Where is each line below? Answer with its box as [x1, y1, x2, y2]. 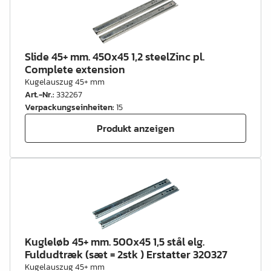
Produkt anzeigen [97, 120, 174, 135]
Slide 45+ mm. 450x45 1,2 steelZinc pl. [25, 48, 204, 65]
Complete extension [25, 61, 125, 77]
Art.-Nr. [25, 88, 53, 101]
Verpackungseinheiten [25, 101, 113, 114]
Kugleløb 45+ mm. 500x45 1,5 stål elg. [25, 233, 204, 250]
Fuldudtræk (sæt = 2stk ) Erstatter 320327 [25, 246, 227, 263]
